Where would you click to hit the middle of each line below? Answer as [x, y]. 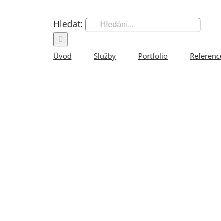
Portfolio [153, 56]
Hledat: [68, 24]
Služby [105, 56]
